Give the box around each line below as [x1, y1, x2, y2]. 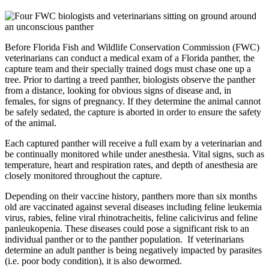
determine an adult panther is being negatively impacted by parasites [5, 244, 262, 255]
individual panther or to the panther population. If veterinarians [5, 234, 244, 244]
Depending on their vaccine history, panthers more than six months [5, 190, 257, 201]
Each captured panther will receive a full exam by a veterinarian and [5, 138, 262, 148]
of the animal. [5, 117, 56, 128]
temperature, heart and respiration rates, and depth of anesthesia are [5, 159, 258, 170]
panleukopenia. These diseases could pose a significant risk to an [5, 223, 249, 234]
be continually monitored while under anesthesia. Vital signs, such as [5, 148, 264, 159]
